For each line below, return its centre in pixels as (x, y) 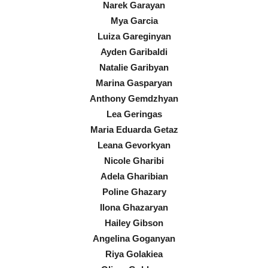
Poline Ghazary (134, 191)
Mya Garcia (134, 20)
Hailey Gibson (134, 223)
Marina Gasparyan (134, 83)
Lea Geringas (134, 114)
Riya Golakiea (134, 254)
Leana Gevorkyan (134, 145)
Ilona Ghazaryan (134, 207)
